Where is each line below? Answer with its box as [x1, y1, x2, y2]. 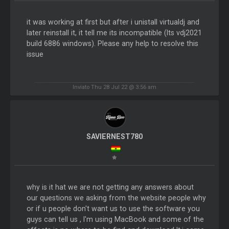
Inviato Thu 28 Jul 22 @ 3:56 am [73, 83, 156, 91]
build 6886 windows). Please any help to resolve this [26, 39, 198, 48]
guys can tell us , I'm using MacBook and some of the [26, 215, 204, 223]
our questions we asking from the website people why [26, 193, 206, 202]
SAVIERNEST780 [86, 132, 143, 141]
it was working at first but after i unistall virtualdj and [26, 17, 199, 26]
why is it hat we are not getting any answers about [26, 182, 194, 191]
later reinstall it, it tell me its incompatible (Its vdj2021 [26, 28, 202, 37]
